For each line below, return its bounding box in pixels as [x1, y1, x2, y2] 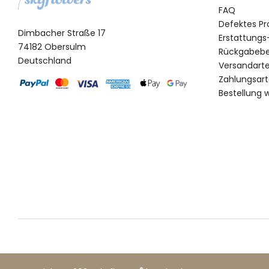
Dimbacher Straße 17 [18, 26, 106, 39]
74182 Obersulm [18, 40, 86, 53]
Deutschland [18, 54, 71, 67]
